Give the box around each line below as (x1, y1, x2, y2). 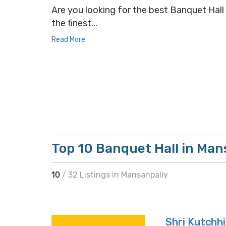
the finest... (51, 18, 97, 29)
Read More (51, 35, 85, 44)
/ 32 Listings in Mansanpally (62, 170, 168, 180)
